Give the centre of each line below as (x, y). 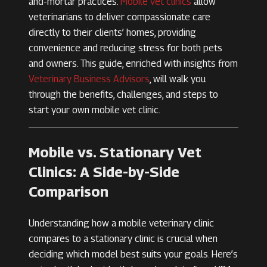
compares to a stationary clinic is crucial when (123, 239)
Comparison (69, 192)
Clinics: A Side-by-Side (104, 172)
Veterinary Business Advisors (89, 79)
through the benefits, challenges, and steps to (123, 95)
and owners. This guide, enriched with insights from (133, 64)
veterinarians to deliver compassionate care (119, 17)
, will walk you (178, 79)
